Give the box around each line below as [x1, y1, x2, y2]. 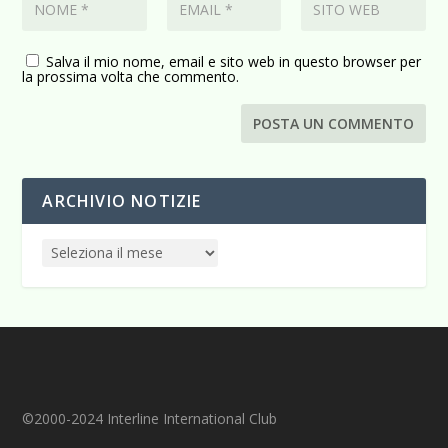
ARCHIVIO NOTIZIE [42, 189, 202, 212]
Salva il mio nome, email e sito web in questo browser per [46, 51, 422, 71]
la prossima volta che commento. [22, 66, 240, 86]
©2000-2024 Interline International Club [22, 408, 278, 428]
